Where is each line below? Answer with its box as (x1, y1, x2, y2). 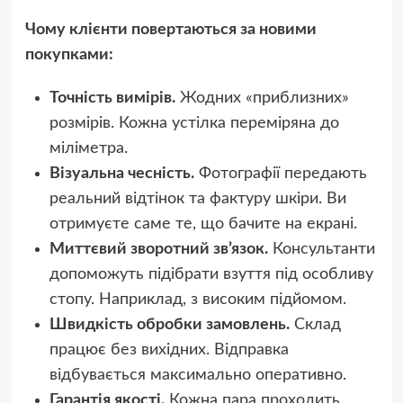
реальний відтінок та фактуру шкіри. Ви (49, 191, 346, 208)
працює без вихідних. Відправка (49, 342, 289, 359)
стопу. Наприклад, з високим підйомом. (49, 291, 346, 309)
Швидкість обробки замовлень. (49, 317, 290, 334)
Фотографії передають (193, 166, 367, 183)
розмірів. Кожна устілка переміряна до (49, 115, 339, 132)
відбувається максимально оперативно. (49, 367, 346, 384)
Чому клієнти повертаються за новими (24, 22, 317, 39)
